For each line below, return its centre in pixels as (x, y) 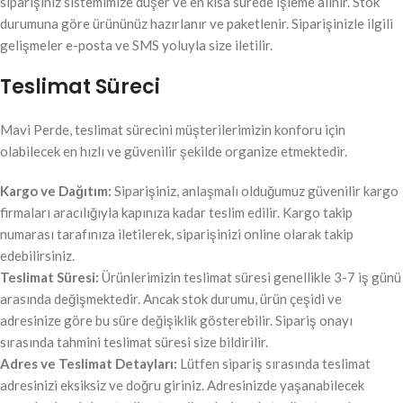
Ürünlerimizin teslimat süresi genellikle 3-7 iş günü (250, 278)
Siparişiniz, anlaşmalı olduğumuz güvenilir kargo (255, 191)
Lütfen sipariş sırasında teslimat (274, 364)
